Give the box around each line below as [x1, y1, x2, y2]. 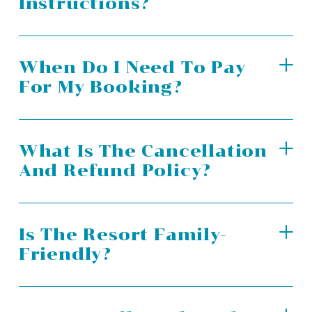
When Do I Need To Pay [18, 57, 246, 78]
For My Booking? [18, 77, 182, 97]
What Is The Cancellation [18, 141, 268, 162]
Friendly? [18, 244, 112, 265]
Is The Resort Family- [18, 224, 226, 245]
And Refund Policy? [18, 160, 212, 181]
